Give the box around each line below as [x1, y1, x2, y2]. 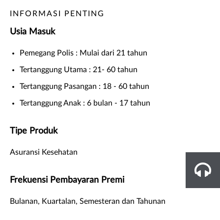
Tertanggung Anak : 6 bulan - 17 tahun [20, 99, 150, 107]
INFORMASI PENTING [10, 9, 105, 18]
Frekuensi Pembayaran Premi [10, 175, 127, 185]
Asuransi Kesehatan [10, 148, 78, 156]
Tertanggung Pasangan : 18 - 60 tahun [20, 82, 149, 90]
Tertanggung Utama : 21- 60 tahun [20, 65, 137, 74]
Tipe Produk [10, 126, 60, 136]
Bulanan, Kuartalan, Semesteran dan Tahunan [10, 197, 165, 205]
